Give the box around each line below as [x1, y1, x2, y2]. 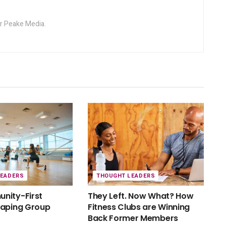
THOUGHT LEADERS [96, 172, 155, 181]
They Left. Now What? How [87, 190, 194, 202]
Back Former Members [87, 212, 178, 224]
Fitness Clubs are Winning [87, 201, 190, 213]
